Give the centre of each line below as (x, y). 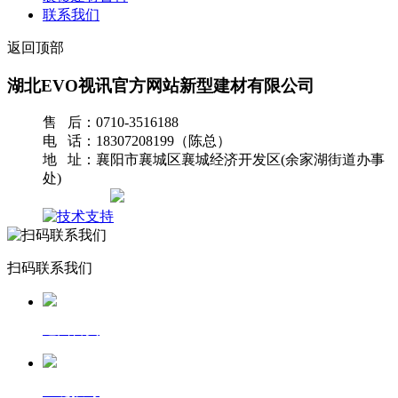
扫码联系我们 (50, 268)
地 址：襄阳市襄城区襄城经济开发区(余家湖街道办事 (214, 160)
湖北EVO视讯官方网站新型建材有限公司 (161, 85)
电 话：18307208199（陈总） (137, 141)
